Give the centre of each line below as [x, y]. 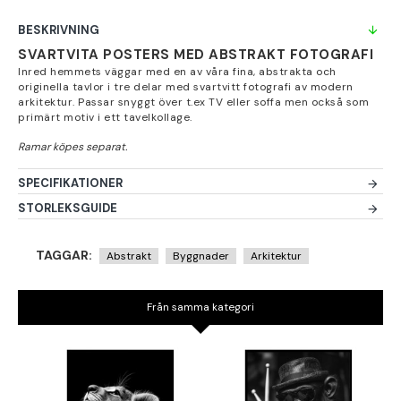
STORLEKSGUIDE [68, 208]
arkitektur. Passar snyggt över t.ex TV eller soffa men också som [193, 102]
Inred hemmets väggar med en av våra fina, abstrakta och [177, 72]
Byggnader [201, 256]
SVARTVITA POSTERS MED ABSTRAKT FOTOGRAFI [196, 55]
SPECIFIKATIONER [70, 183]
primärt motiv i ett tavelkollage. [105, 117]
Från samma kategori [200, 307]
